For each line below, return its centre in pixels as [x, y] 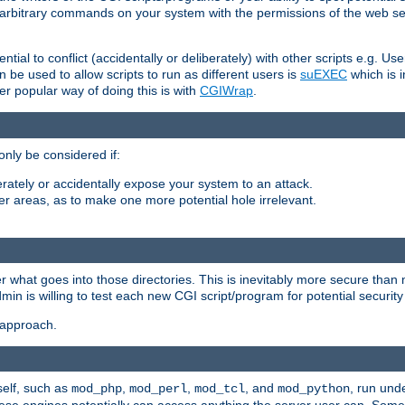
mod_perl [158, 389]
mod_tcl [220, 389]
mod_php [97, 389]
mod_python [314, 389]
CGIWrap [226, 91]
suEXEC [324, 75]
